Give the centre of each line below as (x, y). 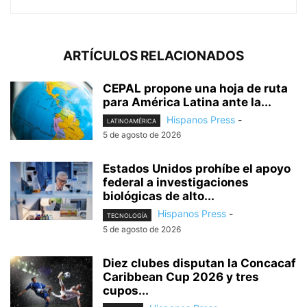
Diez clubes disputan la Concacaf (199, 263)
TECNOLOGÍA (127, 215)
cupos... (126, 290)
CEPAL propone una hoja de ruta (195, 89)
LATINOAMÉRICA (132, 121)
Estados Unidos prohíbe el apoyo (197, 169)
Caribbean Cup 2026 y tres (181, 277)
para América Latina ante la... (187, 102)
